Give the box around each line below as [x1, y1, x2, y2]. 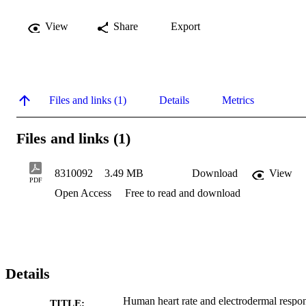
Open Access [55, 187, 114, 199]
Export [171, 20, 200, 32]
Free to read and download [125, 187, 240, 199]
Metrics [222, 94, 254, 106]
